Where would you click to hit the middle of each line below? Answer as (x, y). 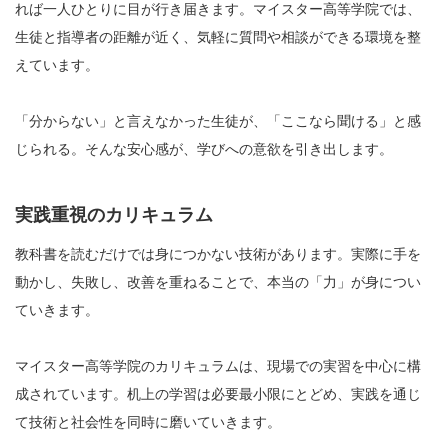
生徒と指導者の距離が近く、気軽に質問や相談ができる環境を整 (218, 37)
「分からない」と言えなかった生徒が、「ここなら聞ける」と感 (218, 121)
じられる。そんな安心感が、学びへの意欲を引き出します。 (204, 149)
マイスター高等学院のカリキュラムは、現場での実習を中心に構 (218, 366)
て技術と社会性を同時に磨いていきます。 (148, 422)
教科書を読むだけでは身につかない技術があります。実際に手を (218, 254)
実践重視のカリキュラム (114, 215)
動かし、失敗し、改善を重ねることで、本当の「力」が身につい (218, 282)
